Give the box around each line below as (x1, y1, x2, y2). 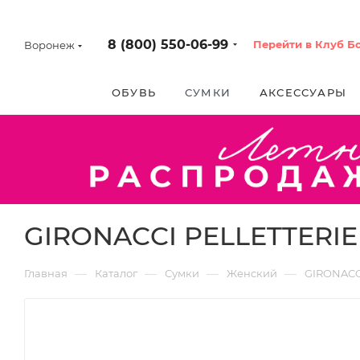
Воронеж (24, 39, 75, 51)
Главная (24, 266, 67, 280)
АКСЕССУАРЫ (260, 86, 346, 99)
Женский (227, 266, 277, 280)
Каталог (95, 266, 137, 280)
